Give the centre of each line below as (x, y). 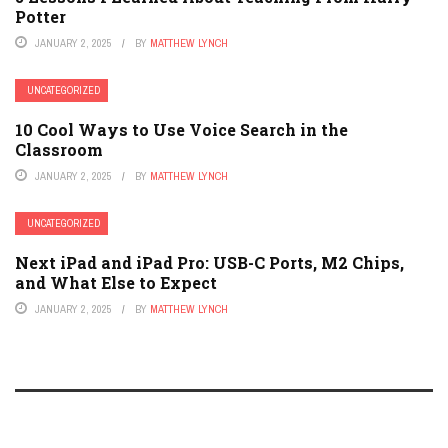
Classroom (59, 149)
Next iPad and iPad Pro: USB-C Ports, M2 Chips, (209, 262)
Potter (40, 16)
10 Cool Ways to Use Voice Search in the (181, 129)
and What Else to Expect (116, 282)
